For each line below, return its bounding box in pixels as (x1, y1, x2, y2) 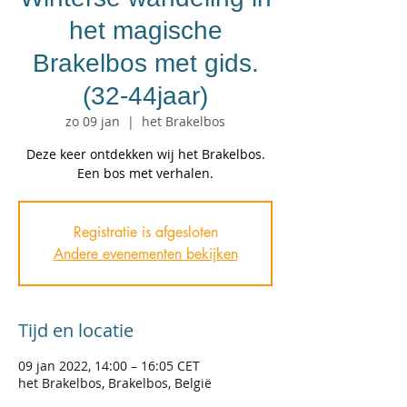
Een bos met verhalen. (77, 164, 213, 182)
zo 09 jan (65, 113, 120, 130)
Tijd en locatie (18, 318, 134, 342)
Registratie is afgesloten (73, 223, 218, 242)
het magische (68, 16, 223, 45)
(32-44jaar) (83, 82, 208, 110)
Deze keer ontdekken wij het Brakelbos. (25, 145, 265, 163)
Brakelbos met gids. (32, 49, 259, 77)
